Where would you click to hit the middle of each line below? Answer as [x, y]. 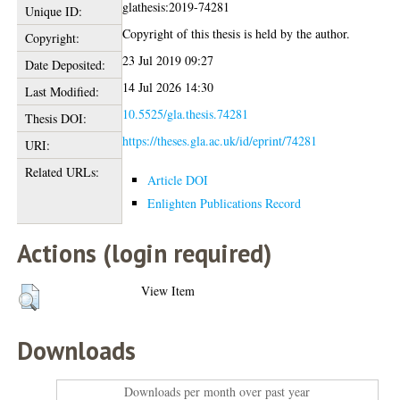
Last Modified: [62, 91]
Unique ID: [53, 11]
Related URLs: [62, 171]
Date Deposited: [65, 64]
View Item [168, 290]
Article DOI [178, 179]
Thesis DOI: [55, 118]
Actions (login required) [145, 253]
